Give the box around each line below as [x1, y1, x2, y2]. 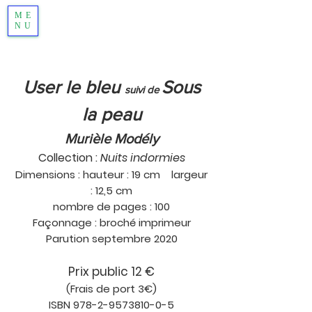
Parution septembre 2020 [45, 231, 178, 246]
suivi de [124, 84, 162, 95]
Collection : [38, 150, 100, 166]
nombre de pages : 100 [53, 199, 170, 214]
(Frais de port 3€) [66, 281, 157, 296]
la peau [81, 104, 141, 124]
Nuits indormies [100, 150, 185, 166]
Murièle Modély [64, 131, 159, 146]
